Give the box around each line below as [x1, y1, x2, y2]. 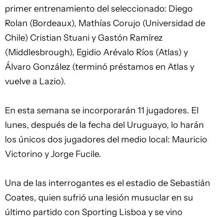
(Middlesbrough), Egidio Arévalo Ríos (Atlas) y [5, 47, 188, 58]
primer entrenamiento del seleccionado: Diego [5, 3, 193, 14]
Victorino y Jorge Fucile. [5, 149, 101, 159]
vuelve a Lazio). [5, 76, 66, 87]
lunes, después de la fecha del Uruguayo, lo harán [5, 120, 204, 130]
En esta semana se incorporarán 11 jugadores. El [5, 105, 199, 116]
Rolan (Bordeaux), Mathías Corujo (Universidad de [5, 18, 205, 29]
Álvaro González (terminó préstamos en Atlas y [5, 62, 194, 72]
